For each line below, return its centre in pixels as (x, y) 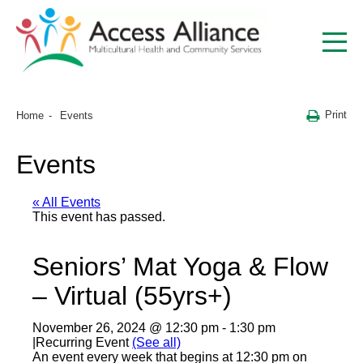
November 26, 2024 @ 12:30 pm (126, 328)
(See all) (156, 343)
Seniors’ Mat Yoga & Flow (180, 267)
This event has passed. (99, 217)
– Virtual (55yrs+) (132, 296)
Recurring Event (84, 343)
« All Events (66, 203)
